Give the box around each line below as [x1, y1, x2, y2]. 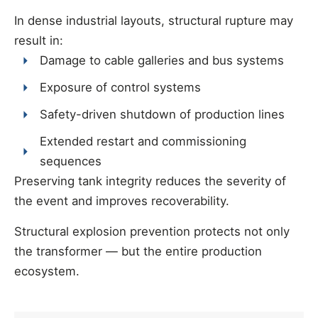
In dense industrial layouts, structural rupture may [14, 13, 293, 28]
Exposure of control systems [40, 80, 202, 95]
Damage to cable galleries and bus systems [40, 53, 285, 68]
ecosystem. [14, 264, 79, 279]
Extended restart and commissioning [40, 134, 247, 149]
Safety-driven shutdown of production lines [40, 107, 285, 122]
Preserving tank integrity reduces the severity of [14, 174, 286, 189]
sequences [40, 154, 102, 169]
